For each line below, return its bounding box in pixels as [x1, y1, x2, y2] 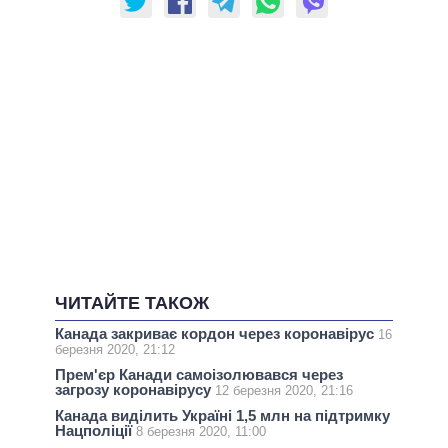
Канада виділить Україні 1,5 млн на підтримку [55, 407, 390, 425]
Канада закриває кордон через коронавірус [55, 325, 378, 343]
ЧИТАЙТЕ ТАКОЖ [55, 293, 209, 314]
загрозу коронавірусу [55, 381, 215, 399]
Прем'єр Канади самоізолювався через [55, 366, 343, 384]
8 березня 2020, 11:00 [136, 424, 266, 440]
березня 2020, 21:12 [55, 342, 175, 358]
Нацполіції [55, 422, 136, 440]
